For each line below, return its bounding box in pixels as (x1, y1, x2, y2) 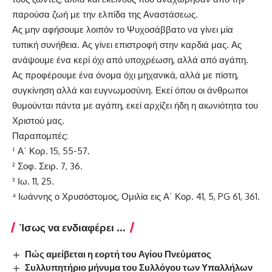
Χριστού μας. (12, 115, 64, 127)
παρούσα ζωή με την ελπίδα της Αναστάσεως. (12, 8, 198, 21)
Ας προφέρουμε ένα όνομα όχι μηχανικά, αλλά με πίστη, (12, 69, 239, 81)
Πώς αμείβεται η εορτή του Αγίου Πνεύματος (25, 248, 212, 260)
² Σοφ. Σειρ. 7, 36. (12, 160, 83, 172)
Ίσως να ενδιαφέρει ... (19, 220, 126, 234)
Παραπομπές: (12, 130, 68, 142)
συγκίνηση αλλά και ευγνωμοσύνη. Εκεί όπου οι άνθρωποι (12, 84, 248, 97)
